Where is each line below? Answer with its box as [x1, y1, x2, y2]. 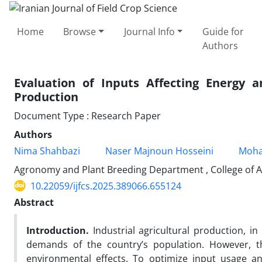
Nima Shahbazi [14, 144, 80, 157]
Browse [63, 25, 96, 38]
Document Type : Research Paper [14, 109, 161, 122]
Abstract [14, 195, 54, 209]
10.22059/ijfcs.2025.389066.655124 [30, 179, 181, 192]
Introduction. [26, 223, 93, 237]
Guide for [202, 25, 244, 38]
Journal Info [123, 25, 175, 38]
